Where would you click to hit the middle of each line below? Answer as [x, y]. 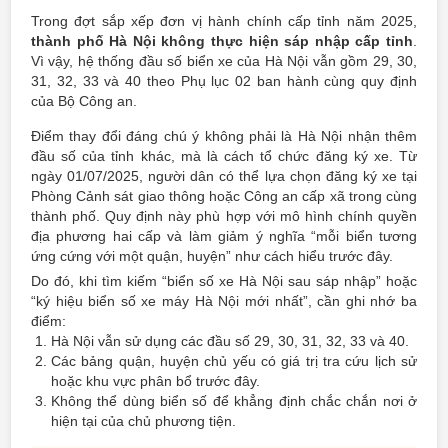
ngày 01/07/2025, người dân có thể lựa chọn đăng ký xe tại [224, 176]
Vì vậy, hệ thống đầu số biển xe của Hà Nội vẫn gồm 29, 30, [224, 61]
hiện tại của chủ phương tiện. [143, 421]
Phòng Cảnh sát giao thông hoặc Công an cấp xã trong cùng [224, 196]
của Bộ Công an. [84, 101]
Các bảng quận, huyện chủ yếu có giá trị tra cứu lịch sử [234, 361]
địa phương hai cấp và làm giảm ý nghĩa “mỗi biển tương [224, 236]
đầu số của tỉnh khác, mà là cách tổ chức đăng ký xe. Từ [224, 156]
